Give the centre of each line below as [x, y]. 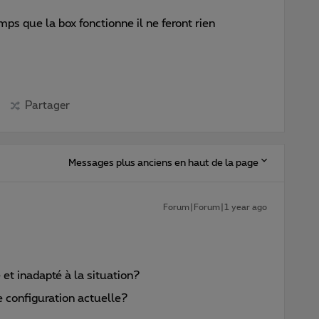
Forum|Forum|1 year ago [215, 207]
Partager [47, 105]
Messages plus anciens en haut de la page [163, 163]
